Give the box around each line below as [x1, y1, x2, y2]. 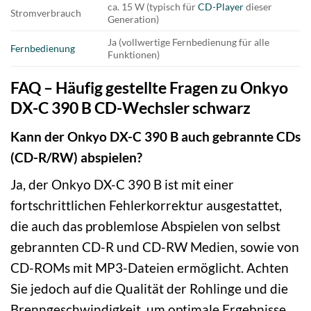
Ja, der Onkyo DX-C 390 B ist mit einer [10, 176, 234, 193]
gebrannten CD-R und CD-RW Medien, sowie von [10, 239, 299, 255]
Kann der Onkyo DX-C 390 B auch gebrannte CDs [10, 128, 301, 144]
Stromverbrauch [10, 7, 81, 19]
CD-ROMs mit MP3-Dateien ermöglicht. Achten [10, 260, 289, 276]
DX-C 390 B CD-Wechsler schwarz [10, 98, 251, 118]
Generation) [108, 13, 160, 26]
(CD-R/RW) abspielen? [10, 149, 142, 165]
